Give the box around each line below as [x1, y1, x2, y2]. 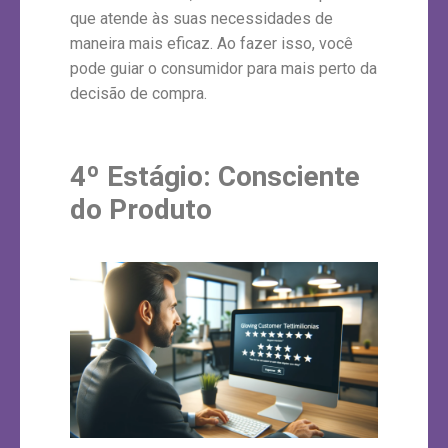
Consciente [218, 159, 360, 193]
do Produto [70, 192, 212, 226]
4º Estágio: [70, 159, 218, 193]
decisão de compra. [70, 83, 207, 103]
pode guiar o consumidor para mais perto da [70, 58, 377, 78]
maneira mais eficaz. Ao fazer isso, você [70, 33, 353, 53]
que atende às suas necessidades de [70, 8, 333, 28]
